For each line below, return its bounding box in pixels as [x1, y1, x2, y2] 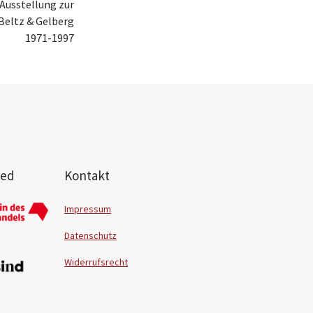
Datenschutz [64, 229, 117, 242]
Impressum [64, 203, 111, 215]
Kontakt [64, 167, 110, 184]
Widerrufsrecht [64, 256, 128, 268]
